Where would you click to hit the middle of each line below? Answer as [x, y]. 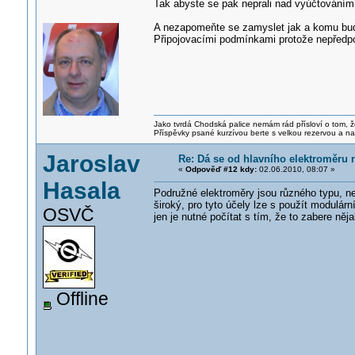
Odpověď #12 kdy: [221, 169]
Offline [80, 299]
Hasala [81, 191]
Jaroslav [91, 164]
